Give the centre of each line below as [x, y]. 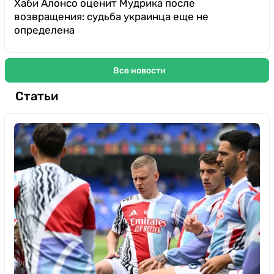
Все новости [139, 70]
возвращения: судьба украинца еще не [111, 17]
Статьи [37, 96]
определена [44, 30]
